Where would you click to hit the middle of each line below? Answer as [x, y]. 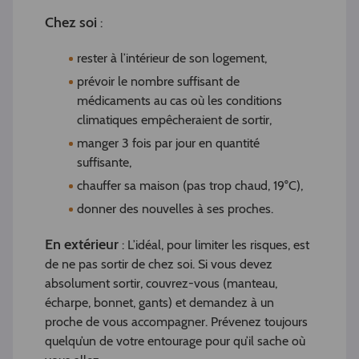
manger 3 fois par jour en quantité [168, 143]
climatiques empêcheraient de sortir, [174, 120]
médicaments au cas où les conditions [179, 101]
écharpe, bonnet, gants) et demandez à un [159, 303]
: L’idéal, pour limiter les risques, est [214, 245]
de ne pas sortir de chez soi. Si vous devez [159, 264]
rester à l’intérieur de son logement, [172, 58]
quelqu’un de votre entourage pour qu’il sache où [175, 341]
